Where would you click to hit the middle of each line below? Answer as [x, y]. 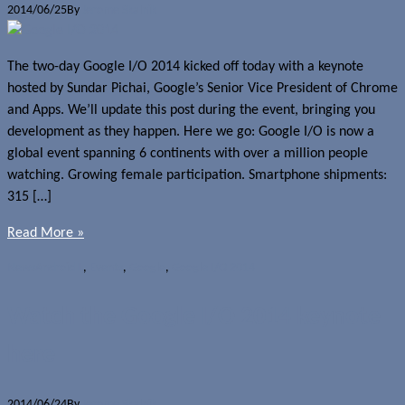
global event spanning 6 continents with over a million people [188, 153]
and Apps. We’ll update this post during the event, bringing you [191, 110]
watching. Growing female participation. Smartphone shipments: [197, 175]
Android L [59, 268]
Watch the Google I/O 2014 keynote [194, 317]
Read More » [46, 233]
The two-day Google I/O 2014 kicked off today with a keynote [185, 66]
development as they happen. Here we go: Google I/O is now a [191, 132]
